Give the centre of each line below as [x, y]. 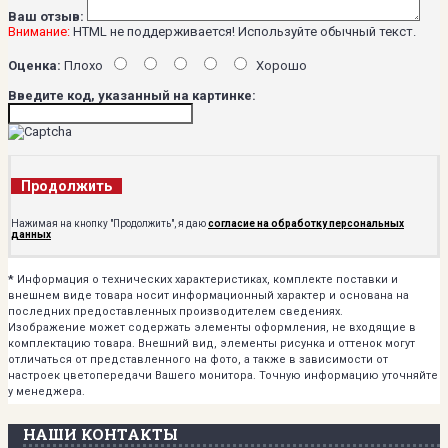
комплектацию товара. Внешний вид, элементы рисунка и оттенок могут [211, 343]
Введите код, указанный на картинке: [132, 95]
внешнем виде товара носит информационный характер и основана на [208, 295]
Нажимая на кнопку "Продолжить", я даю [109, 223]
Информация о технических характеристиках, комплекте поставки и [206, 279]
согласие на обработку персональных [306, 223]
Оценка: [34, 65]
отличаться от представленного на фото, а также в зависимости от [198, 359]
